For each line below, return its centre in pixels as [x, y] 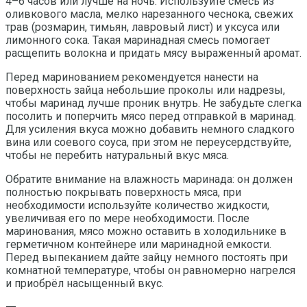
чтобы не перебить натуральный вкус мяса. [117, 155]
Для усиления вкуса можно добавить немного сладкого [150, 129]
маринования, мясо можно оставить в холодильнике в [146, 231]
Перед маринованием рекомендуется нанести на [132, 77]
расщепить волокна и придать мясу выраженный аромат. [153, 53]
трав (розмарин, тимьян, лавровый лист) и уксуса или [143, 27]
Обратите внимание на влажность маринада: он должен [149, 179]
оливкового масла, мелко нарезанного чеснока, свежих [149, 14]
